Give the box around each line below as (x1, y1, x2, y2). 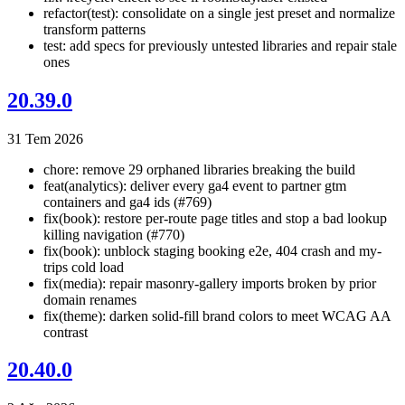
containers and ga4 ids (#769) (43, 193, 212, 210)
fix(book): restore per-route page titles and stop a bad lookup (43, 210, 387, 226)
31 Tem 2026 (7, 130, 83, 146)
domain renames (43, 291, 137, 307)
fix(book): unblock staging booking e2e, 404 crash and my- (43, 242, 381, 259)
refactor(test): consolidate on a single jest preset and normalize (43, 5, 395, 21)
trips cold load (43, 259, 124, 275)
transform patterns (43, 21, 146, 37)
